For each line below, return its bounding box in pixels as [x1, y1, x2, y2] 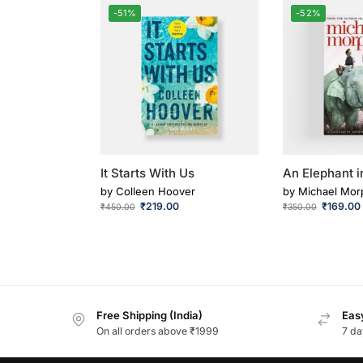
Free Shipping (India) [96, 309, 203, 322]
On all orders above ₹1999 [96, 325, 219, 338]
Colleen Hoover [115, 184, 195, 198]
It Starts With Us [100, 165, 194, 181]
